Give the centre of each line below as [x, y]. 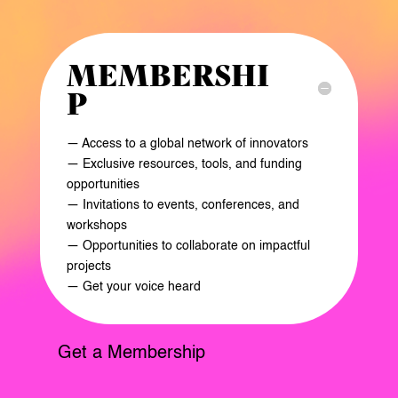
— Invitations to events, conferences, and [183, 206]
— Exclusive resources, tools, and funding [184, 165]
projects [88, 267]
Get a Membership [131, 354]
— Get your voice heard [133, 287]
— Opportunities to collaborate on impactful [188, 247]
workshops [96, 226]
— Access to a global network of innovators [187, 144]
